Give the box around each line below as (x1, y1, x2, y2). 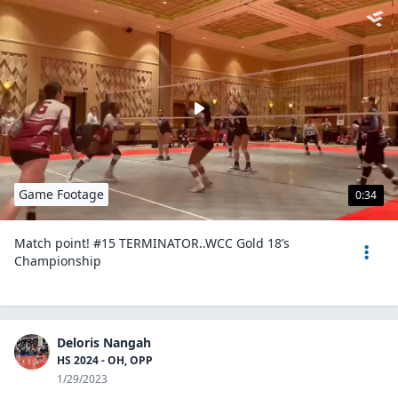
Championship (14, 252, 101, 269)
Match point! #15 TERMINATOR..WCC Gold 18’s (14, 235, 290, 251)
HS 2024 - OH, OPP (57, 353, 153, 368)
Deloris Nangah (57, 334, 151, 351)
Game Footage (19, 186, 104, 203)
